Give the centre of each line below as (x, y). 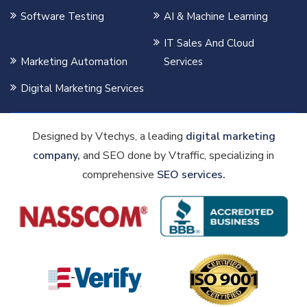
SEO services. (191, 174)
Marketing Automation (74, 61)
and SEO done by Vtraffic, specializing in (177, 155)
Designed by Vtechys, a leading (109, 136)
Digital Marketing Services (82, 88)
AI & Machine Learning (216, 16)
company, (57, 155)
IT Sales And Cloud (209, 43)
